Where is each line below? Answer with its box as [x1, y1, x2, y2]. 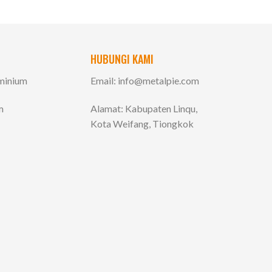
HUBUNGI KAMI [90, 50, 154, 67]
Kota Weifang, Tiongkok [90, 117, 194, 129]
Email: [90, 74, 118, 86]
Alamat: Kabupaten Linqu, [90, 102, 197, 114]
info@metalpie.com [117, 74, 199, 86]
